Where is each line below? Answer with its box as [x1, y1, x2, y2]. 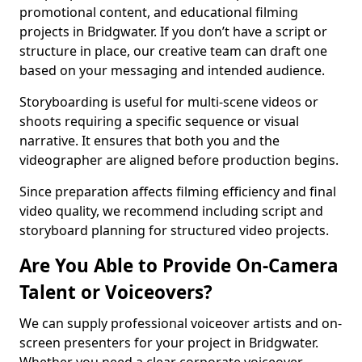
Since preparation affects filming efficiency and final [19, 183, 336, 200]
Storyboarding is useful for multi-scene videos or [19, 93, 318, 111]
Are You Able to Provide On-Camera [19, 253, 339, 278]
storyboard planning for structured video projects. [19, 221, 329, 239]
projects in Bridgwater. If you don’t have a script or [19, 23, 327, 40]
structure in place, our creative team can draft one [19, 42, 327, 60]
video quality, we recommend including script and [19, 202, 323, 220]
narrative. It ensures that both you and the [19, 132, 280, 149]
